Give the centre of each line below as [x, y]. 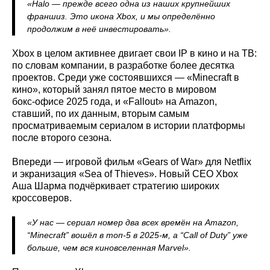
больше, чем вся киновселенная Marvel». [109, 247]
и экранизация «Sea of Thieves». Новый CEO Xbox [125, 174]
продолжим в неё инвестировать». [99, 29]
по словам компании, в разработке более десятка [123, 65]
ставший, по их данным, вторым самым [101, 113]
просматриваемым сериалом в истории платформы [129, 125]
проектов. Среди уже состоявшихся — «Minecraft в [126, 77]
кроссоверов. [42, 198]
